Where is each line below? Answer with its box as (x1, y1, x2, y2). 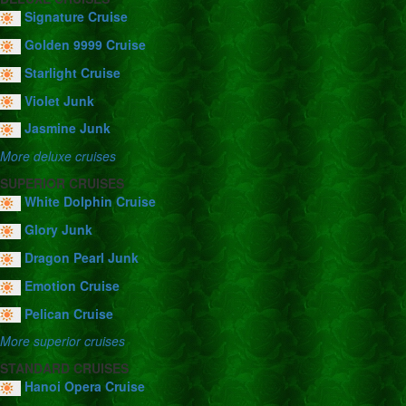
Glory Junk (24, 220, 92, 239)
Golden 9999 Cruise (24, 34, 146, 53)
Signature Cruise (24, 7, 128, 26)
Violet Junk (24, 91, 94, 110)
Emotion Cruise (24, 275, 120, 295)
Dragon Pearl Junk (24, 247, 139, 266)
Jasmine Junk (24, 119, 111, 138)
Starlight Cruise (24, 63, 121, 82)
